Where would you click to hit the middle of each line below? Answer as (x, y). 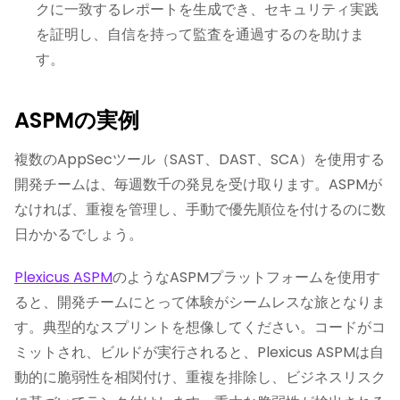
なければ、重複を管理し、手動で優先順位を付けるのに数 (200, 209)
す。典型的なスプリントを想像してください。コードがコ (200, 327)
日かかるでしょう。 (79, 234)
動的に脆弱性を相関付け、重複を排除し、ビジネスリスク (200, 377)
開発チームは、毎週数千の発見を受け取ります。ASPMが (198, 184)
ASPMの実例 (77, 120)
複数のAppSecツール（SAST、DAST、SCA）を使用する (200, 159)
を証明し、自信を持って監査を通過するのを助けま (200, 34)
